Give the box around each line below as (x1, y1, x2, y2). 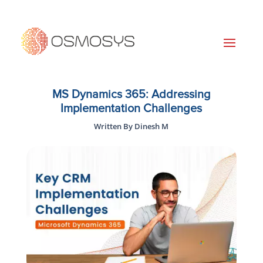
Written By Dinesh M (94, 121, 169, 132)
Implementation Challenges (60, 103, 203, 115)
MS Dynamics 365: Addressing (52, 89, 211, 101)
